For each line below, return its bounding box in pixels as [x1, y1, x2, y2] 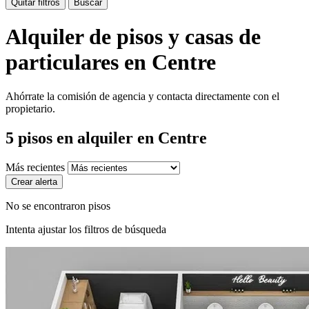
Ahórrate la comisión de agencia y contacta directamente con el [6, 90, 279, 102]
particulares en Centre [6, 50, 216, 75]
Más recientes [6, 161, 68, 173]
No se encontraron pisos [6, 199, 110, 212]
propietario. [6, 102, 55, 114]
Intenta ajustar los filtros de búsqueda [6, 223, 166, 235]
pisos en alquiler [14, 128, 137, 147]
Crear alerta [11, 176, 57, 187]
